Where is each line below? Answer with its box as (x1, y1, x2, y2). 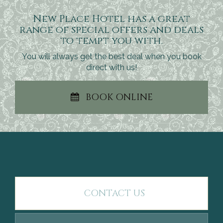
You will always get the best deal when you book (21, 52, 202, 61)
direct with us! (86, 63, 137, 72)
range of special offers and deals (19, 23, 204, 36)
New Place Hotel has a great (33, 12, 190, 25)
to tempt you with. (60, 34, 163, 47)
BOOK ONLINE (85, 91, 153, 104)
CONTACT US (84, 187, 145, 200)
